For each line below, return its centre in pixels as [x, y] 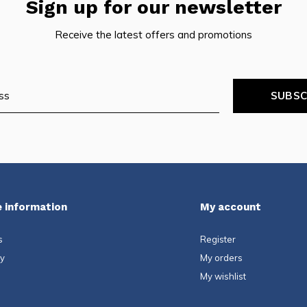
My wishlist [223, 277]
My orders [221, 258]
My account [231, 207]
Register [218, 240]
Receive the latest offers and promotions [153, 35]
